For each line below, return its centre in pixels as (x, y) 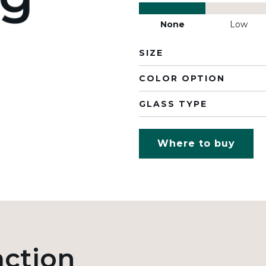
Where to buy (196, 143)
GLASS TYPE (173, 104)
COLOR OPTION (182, 78)
